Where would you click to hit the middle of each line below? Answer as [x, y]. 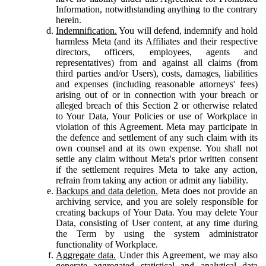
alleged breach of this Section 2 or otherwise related [157, 105]
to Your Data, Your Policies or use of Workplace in [157, 116]
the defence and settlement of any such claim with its [157, 137]
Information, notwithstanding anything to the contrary [157, 9]
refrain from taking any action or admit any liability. [152, 180]
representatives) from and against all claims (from [157, 62]
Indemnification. [86, 30]
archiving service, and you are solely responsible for [157, 201]
